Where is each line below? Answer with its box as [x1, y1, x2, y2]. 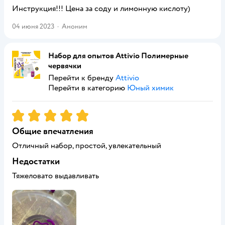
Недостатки [12, 156, 60, 167]
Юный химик [127, 83, 174, 93]
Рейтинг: [12, 108, 45, 119]
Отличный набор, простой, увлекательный [12, 141, 161, 151]
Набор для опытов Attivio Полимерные [48, 51, 188, 61]
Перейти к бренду [48, 73, 116, 83]
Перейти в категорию [48, 83, 127, 93]
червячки [48, 61, 81, 71]
